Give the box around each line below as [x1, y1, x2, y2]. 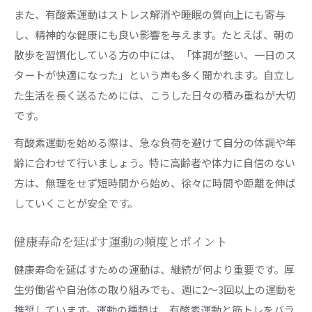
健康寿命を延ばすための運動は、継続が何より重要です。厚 [14, 261, 295, 276]
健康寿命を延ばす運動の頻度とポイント [14, 235, 227, 249]
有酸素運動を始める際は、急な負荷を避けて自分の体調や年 [14, 134, 296, 150]
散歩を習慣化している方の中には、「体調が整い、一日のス [14, 47, 296, 62]
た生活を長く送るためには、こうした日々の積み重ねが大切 [14, 87, 296, 102]
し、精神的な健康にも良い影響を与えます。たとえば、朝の [14, 26, 295, 42]
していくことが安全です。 [14, 195, 138, 210]
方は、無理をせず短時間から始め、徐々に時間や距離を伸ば [14, 175, 296, 190]
